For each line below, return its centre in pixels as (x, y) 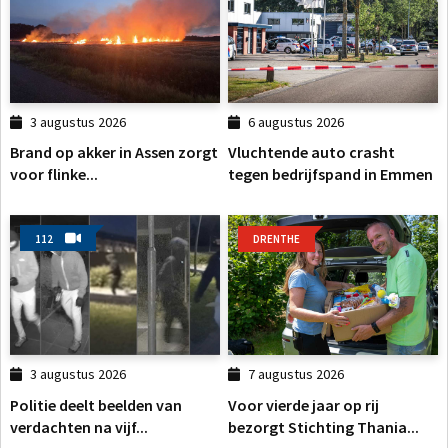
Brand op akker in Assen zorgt (114, 152)
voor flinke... (54, 174)
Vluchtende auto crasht (311, 152)
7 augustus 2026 (296, 374)
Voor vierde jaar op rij (303, 404)
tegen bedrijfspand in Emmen (330, 174)
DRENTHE (276, 239)
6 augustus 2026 (296, 122)
